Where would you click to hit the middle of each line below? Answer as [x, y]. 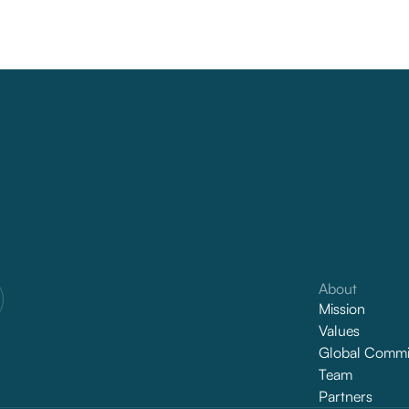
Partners [346, 396]
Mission [342, 309]
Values [339, 330]
